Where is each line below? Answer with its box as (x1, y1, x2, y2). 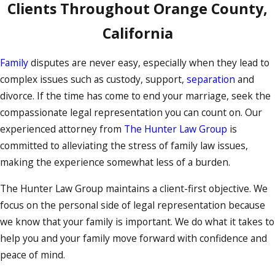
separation (187, 72, 235, 87)
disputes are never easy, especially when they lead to (28, 56, 269, 70)
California (102, 23, 173, 43)
